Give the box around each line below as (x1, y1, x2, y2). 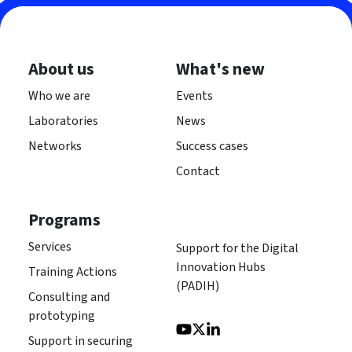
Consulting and (28, 288, 110, 306)
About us (28, 57, 94, 82)
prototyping (28, 307, 95, 325)
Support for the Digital (176, 240, 299, 258)
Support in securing (28, 332, 133, 350)
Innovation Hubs (176, 258, 266, 277)
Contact (176, 163, 220, 181)
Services (28, 238, 71, 256)
